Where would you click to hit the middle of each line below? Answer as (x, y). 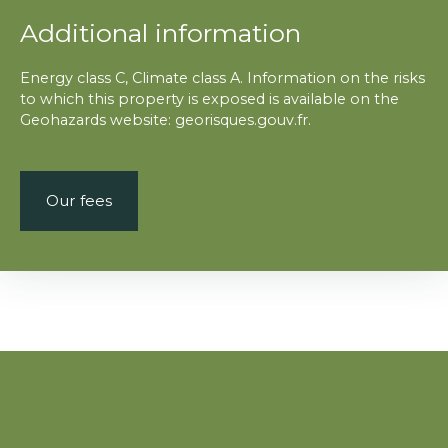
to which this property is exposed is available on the (209, 98)
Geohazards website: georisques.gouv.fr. (165, 119)
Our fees (79, 200)
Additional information (160, 32)
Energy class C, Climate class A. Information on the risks (222, 77)
